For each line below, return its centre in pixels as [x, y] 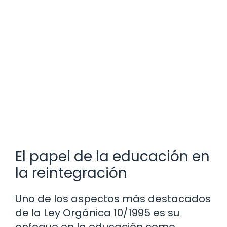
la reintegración [71, 173]
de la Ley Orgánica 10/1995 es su [97, 213]
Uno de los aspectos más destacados [113, 198]
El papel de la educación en [112, 156]
